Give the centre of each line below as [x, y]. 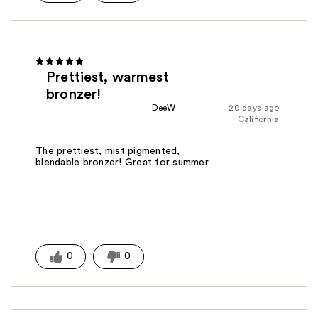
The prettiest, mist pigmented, [108, 151]
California [258, 120]
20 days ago [254, 108]
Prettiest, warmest [108, 78]
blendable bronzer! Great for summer [122, 162]
